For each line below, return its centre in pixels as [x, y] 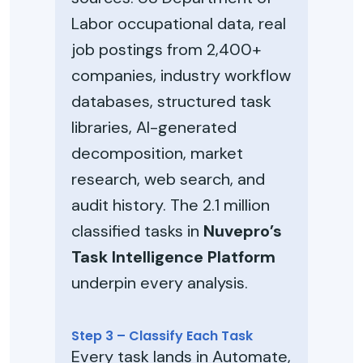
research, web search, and [168, 179]
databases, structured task [171, 101]
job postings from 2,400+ [166, 49]
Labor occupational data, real [179, 23]
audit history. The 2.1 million [171, 205]
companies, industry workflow [181, 75]
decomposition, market [157, 153]
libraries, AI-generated [154, 127]
